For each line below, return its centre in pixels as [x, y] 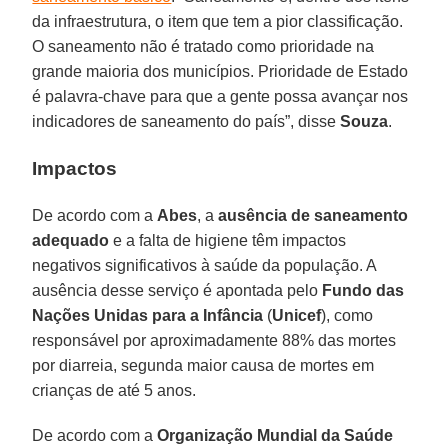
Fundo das [363, 290]
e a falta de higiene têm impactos [228, 240]
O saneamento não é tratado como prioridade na [203, 46]
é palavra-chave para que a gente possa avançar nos [220, 96]
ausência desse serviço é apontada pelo [177, 290]
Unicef [297, 315]
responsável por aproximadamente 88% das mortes [214, 340]
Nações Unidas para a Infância [148, 315]
